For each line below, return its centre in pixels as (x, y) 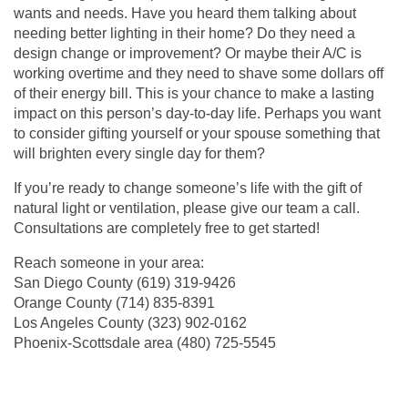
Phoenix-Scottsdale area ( (97, 342)
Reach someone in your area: (109, 262)
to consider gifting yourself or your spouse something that (197, 133)
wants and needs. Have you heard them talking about (185, 13)
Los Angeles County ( (83, 322)
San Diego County (75, 282)
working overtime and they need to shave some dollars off (199, 73)
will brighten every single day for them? (139, 153)
